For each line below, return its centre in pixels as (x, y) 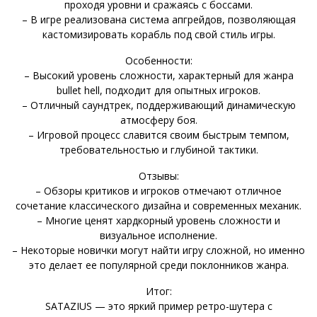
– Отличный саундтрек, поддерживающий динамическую (158, 105)
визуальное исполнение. (158, 235)
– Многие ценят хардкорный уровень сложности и (158, 220)
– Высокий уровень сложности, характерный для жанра (158, 75)
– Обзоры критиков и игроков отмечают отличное (158, 190)
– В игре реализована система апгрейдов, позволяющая (158, 19)
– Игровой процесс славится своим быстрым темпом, (158, 134)
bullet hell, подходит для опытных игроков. (158, 90)
